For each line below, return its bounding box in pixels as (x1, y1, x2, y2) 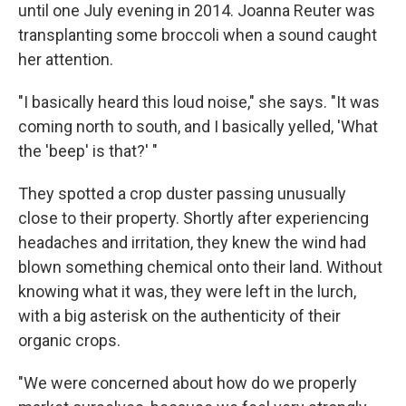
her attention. (18, 49, 113, 69)
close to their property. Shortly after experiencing (18, 208, 369, 227)
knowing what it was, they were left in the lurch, (18, 281, 356, 301)
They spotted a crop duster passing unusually (18, 183, 346, 203)
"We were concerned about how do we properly (18, 372, 357, 392)
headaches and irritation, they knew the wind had (18, 232, 366, 252)
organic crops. (18, 330, 121, 350)
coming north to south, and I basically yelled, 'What (18, 116, 378, 136)
